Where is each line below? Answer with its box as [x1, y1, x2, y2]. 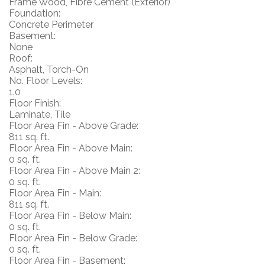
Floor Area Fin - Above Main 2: [9, 165, 140, 176]
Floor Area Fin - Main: [9, 188, 101, 199]
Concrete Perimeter [9, 19, 93, 30]
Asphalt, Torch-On [9, 64, 89, 75]
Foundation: [9, 8, 60, 19]
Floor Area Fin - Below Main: [9, 210, 131, 221]
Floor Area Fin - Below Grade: [9, 232, 137, 244]
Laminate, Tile [9, 109, 70, 120]
